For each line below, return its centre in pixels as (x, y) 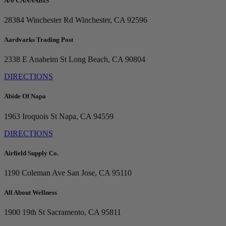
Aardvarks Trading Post (39, 40)
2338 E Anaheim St (35, 60)
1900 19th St (24, 212)
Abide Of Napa (25, 96)
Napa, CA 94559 (85, 116)
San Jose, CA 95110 (98, 173)
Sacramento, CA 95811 (83, 212)
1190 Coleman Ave (35, 173)
